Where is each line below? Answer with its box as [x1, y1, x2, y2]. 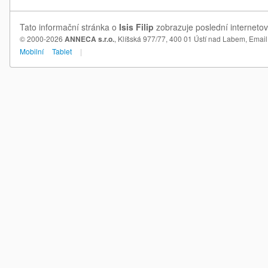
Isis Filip [119, 21, 154, 33]
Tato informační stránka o [20, 21, 119, 33]
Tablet [52, 46, 72, 56]
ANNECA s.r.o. [65, 33, 114, 44]
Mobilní [20, 46, 44, 56]
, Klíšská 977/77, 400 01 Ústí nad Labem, [114, 33, 249, 44]
